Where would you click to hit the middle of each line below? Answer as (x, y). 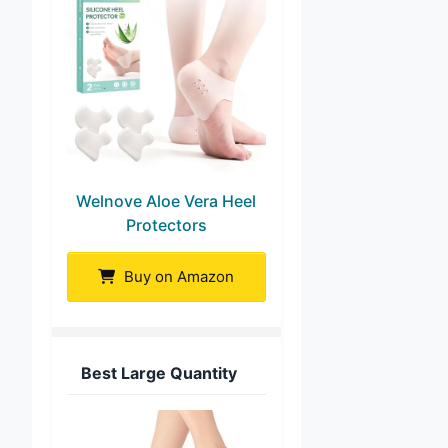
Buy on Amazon (177, 276)
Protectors (166, 224)
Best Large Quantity (158, 372)
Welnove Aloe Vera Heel (166, 200)
